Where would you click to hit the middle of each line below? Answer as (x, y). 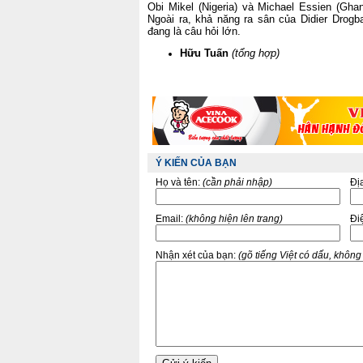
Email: (171, 219)
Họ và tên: (179, 182)
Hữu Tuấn (204, 53)
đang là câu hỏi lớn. (194, 31)
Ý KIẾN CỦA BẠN (196, 163)
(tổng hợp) (256, 53)
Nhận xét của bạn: (197, 255)
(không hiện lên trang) (234, 219)
